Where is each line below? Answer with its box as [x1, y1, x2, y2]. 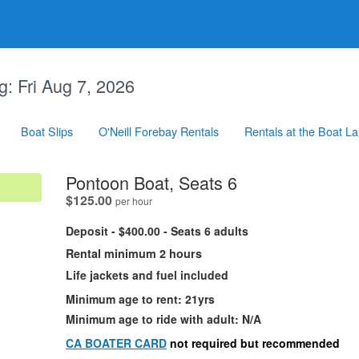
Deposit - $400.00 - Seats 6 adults [66, 222, 248, 239]
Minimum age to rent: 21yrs [66, 290, 215, 307]
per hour [115, 193, 152, 208]
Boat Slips [21, 123, 73, 139]
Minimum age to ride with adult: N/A [66, 310, 261, 327]
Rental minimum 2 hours [66, 244, 202, 261]
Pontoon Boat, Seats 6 [66, 169, 237, 195]
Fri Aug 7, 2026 [18, 73, 135, 98]
